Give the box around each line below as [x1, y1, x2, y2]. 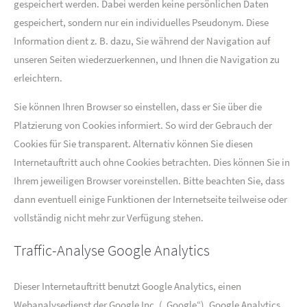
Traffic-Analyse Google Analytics [14, 241, 210, 260]
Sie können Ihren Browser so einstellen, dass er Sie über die [14, 100, 262, 113]
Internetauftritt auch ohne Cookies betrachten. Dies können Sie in [14, 156, 290, 169]
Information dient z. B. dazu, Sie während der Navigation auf [14, 34, 270, 47]
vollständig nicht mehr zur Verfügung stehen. [14, 211, 204, 224]
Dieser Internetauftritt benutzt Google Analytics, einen [14, 280, 241, 293]
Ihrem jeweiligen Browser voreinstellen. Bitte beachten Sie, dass [14, 174, 284, 187]
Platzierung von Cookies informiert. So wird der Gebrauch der [14, 119, 272, 132]
